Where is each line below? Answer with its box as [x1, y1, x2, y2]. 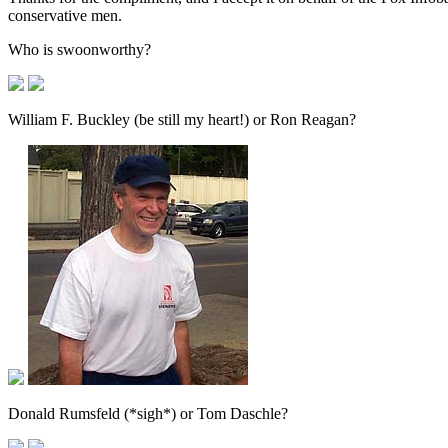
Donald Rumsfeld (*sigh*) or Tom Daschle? [8, 405, 288, 422]
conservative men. [8, 7, 122, 24]
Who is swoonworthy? [8, 41, 151, 58]
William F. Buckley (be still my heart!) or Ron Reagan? [8, 111, 356, 128]
